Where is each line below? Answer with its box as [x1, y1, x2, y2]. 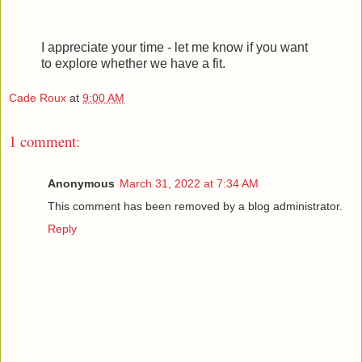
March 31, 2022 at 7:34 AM [120, 177, 259, 191]
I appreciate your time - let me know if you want [41, 40, 308, 54]
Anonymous [48, 177, 115, 191]
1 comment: [9, 131, 80, 152]
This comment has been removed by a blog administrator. [48, 200, 343, 213]
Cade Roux [9, 91, 66, 105]
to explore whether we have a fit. [41, 56, 225, 70]
